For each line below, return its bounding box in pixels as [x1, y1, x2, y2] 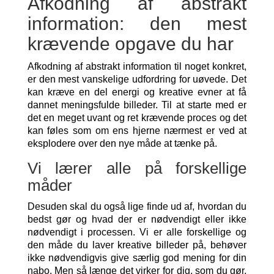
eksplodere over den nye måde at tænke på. [27, 138, 217, 149]
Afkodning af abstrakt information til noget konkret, [27, 61, 247, 72]
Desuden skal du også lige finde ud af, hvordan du [27, 201, 247, 212]
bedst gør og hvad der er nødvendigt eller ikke [27, 214, 247, 224]
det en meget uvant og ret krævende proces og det [27, 113, 247, 123]
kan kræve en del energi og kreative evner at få [27, 87, 247, 97]
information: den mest [27, 13, 247, 34]
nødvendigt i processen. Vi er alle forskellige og [27, 227, 247, 237]
